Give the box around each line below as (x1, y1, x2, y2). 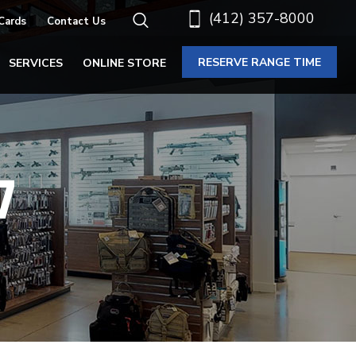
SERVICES (9, 55, 63, 71)
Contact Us (47, 14, 106, 29)
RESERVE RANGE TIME (198, 54, 321, 70)
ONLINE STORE (83, 55, 166, 71)
